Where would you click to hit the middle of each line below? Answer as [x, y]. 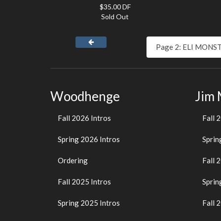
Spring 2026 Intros [89, 139]
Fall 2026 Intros [84, 118]
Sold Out [115, 16]
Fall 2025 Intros [84, 182]
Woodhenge [85, 96]
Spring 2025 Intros [89, 203]
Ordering [73, 160]
